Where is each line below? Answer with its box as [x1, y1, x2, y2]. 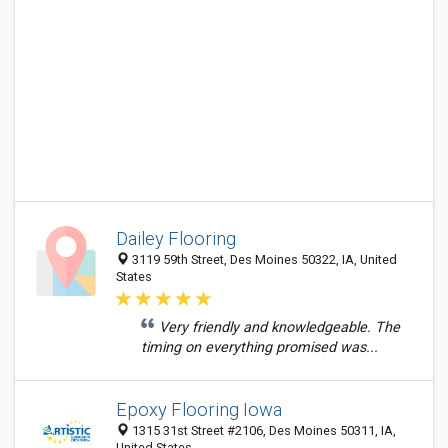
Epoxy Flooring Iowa [116, 399, 282, 420]
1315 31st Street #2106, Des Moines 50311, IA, [129, 423, 396, 438]
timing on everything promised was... [141, 339, 378, 356]
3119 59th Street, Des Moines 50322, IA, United [129, 252, 397, 267]
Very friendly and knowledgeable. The [159, 319, 400, 336]
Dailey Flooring [116, 228, 236, 249]
